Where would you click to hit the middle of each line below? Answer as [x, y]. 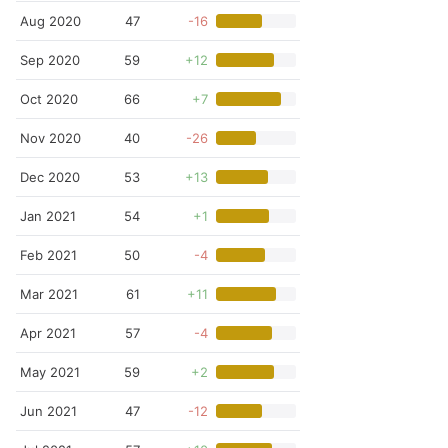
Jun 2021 [48, 411]
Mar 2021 [49, 294]
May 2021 [50, 372]
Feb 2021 [48, 255]
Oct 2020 [49, 99]
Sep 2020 [50, 60]
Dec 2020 [50, 177]
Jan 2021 [48, 216]
